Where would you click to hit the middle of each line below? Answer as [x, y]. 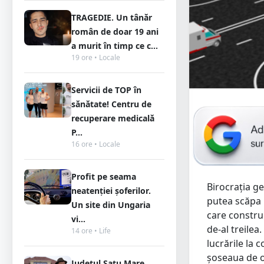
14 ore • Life [91, 231]
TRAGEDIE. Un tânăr [112, 17]
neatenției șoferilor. [111, 191]
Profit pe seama [104, 176]
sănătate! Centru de [111, 104]
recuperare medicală [113, 118]
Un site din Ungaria [111, 205]
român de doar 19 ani [115, 32]
